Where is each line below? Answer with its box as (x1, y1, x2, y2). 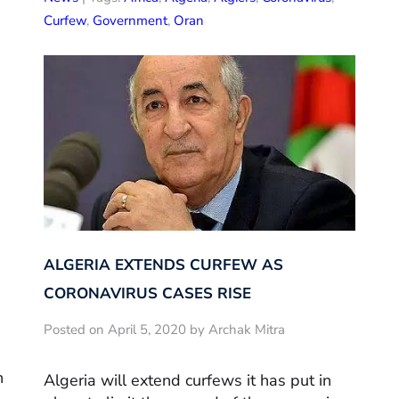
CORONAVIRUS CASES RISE (44, 282, 251, 304)
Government (93, 12, 167, 30)
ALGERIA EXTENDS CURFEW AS (44, 254, 283, 275)
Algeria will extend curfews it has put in (44, 370, 331, 392)
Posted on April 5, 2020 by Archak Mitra (44, 320, 285, 338)
